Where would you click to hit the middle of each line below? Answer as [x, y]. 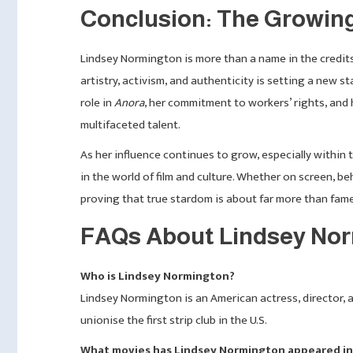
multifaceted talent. [130, 125]
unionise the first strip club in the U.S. [174, 320]
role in [97, 103]
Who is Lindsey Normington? [158, 276]
